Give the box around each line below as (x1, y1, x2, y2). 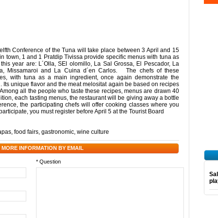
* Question (36, 159, 61, 164)
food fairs (14, 128, 38, 135)
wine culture (77, 128, 109, 135)
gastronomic (41, 128, 74, 135)
